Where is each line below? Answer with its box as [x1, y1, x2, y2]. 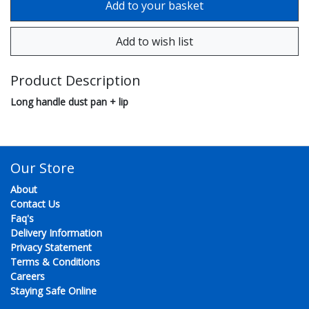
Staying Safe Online [10, 284, 97, 298]
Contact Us [10, 197, 60, 211]
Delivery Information [10, 226, 102, 240]
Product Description [10, 71, 141, 90]
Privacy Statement [10, 241, 92, 255]
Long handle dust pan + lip [10, 95, 128, 109]
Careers [10, 270, 45, 283]
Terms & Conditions [10, 255, 100, 269]
